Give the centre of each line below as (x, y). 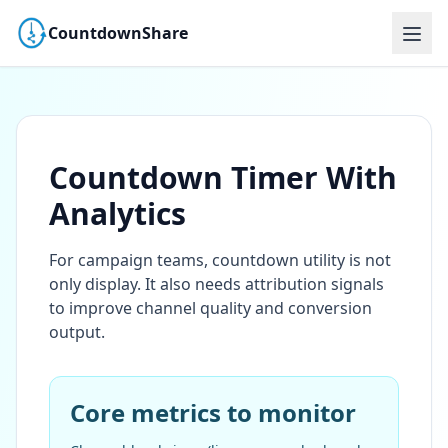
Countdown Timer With (223, 177)
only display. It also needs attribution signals (216, 283)
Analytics (117, 213)
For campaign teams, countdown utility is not (220, 259)
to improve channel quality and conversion (210, 307)
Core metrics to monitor (213, 412)
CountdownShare (118, 32)
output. (77, 331)
